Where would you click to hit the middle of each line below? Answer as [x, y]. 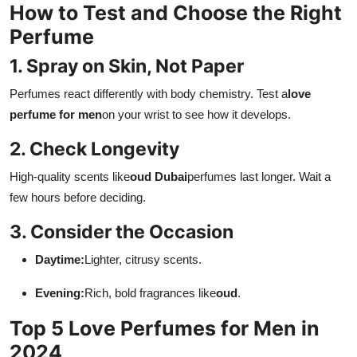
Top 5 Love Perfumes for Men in [165, 328]
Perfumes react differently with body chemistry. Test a [149, 93]
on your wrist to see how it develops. [196, 114]
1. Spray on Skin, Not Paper [127, 65]
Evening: [60, 292]
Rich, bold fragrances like [150, 292]
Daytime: [60, 259]
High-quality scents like [70, 176]
